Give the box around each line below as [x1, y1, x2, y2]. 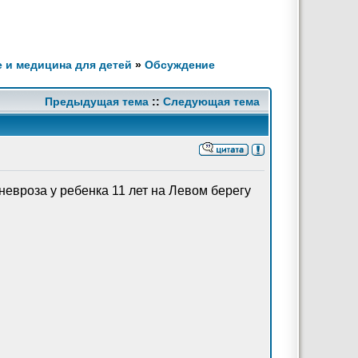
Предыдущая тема [45, 95, 149, 108]
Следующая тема [163, 95, 260, 108]
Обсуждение [145, 58, 215, 71]
